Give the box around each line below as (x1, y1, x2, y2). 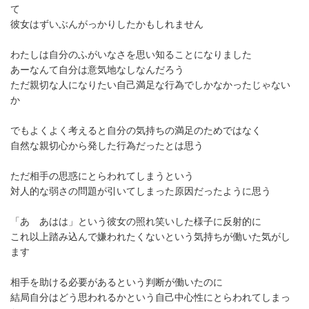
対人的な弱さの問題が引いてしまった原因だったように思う (10, 185, 271, 197)
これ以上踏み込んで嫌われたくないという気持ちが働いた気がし (10, 230, 290, 242)
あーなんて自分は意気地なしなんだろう (10, 63, 184, 75)
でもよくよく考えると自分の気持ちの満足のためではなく (10, 124, 261, 136)
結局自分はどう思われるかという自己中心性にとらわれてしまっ (10, 291, 290, 303)
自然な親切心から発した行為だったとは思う (10, 139, 203, 151)
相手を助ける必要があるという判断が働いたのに (10, 276, 223, 288)
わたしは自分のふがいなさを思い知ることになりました (10, 48, 252, 60)
